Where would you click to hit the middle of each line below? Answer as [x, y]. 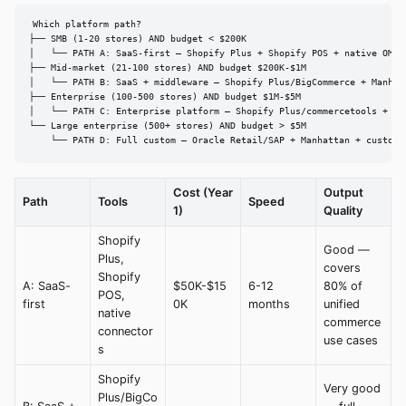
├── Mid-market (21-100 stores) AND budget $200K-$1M [168, 68]
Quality [343, 210]
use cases [351, 340]
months [269, 304]
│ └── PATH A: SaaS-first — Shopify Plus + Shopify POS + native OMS [214, 53]
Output [343, 192]
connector [126, 331]
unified [342, 304]
